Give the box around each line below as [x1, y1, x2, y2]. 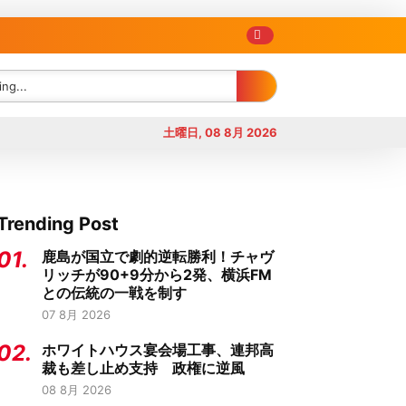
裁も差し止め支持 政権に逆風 [42, 359, 245, 377]
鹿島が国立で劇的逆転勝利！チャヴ [42, 247, 274, 266]
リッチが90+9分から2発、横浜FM [42, 266, 272, 284]
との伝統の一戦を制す [42, 284, 187, 302]
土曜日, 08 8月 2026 [163, 125, 277, 140]
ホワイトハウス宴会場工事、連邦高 [42, 341, 274, 359]
